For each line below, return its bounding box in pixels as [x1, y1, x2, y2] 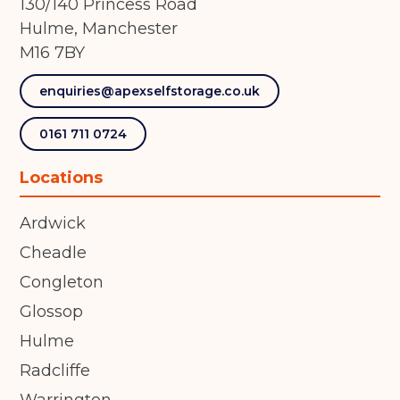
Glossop [20, 302, 84, 322]
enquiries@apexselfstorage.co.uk [39, 83, 261, 100]
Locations [20, 168, 104, 188]
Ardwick [20, 213, 87, 234]
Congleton [20, 272, 104, 293]
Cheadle [20, 243, 87, 263]
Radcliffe [20, 361, 91, 381]
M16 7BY [20, 43, 86, 63]
